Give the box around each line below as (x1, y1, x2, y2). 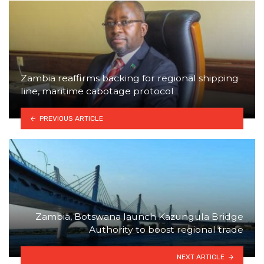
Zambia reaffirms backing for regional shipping (21, 72, 239, 84)
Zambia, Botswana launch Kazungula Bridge (35, 211, 243, 223)
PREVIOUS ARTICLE (39, 114, 103, 123)
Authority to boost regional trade (89, 224, 243, 236)
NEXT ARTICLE (177, 252, 225, 261)
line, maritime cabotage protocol (21, 85, 174, 97)
